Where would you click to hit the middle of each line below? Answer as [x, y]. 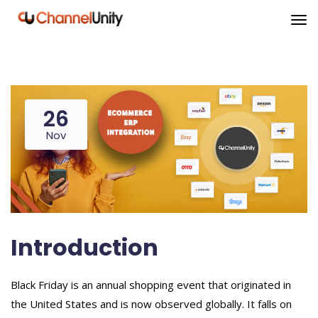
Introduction [84, 248]
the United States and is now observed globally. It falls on [151, 304]
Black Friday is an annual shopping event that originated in [151, 285]
